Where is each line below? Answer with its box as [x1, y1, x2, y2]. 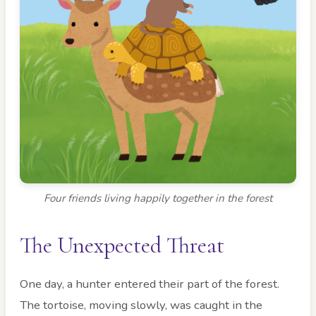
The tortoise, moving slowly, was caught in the [20, 297, 262, 314]
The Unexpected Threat [20, 231, 224, 260]
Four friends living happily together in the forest [44, 191, 272, 206]
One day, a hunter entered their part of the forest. [20, 276, 279, 293]
